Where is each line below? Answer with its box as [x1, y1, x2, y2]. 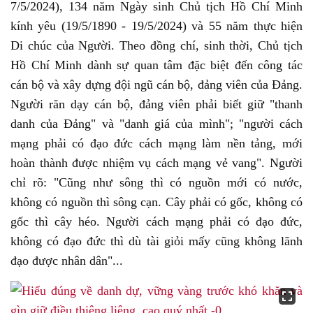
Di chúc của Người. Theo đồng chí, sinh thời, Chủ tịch [10, 38, 303, 52]
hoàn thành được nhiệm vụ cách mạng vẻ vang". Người [10, 156, 303, 170]
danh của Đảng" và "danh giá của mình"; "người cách [10, 117, 303, 131]
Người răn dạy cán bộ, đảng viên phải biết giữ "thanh [10, 97, 303, 111]
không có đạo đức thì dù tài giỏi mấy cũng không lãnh [10, 234, 303, 248]
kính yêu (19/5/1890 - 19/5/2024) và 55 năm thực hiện [10, 19, 303, 33]
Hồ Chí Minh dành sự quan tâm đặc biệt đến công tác [10, 58, 303, 72]
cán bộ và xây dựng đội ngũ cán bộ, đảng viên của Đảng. [10, 78, 303, 92]
